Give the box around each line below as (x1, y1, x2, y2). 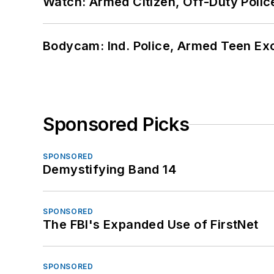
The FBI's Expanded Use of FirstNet (43, 217, 259, 232)
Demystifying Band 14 (43, 162, 176, 177)
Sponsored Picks (43, 113, 190, 135)
